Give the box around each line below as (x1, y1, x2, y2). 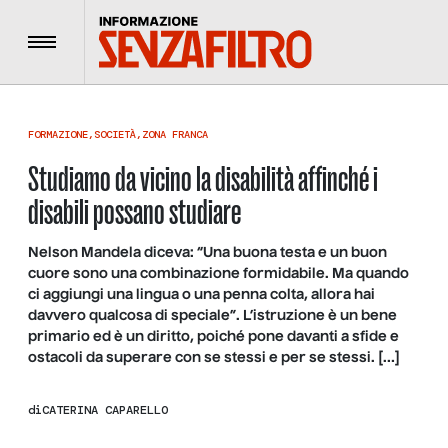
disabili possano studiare (28, 191, 241, 233)
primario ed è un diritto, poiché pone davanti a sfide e (28, 330, 399, 344)
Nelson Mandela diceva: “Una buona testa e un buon (28, 246, 387, 260)
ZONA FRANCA (142, 128, 208, 141)
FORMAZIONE (28, 128, 88, 141)
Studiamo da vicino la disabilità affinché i (28, 158, 378, 200)
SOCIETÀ (94, 128, 136, 141)
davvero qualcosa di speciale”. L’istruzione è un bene (28, 309, 397, 323)
